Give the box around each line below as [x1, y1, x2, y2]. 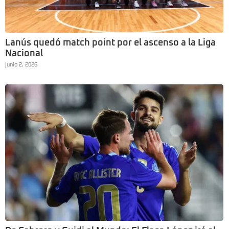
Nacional [5, 49, 43, 58]
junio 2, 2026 [5, 61, 37, 67]
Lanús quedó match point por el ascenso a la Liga [5, 38, 216, 48]
